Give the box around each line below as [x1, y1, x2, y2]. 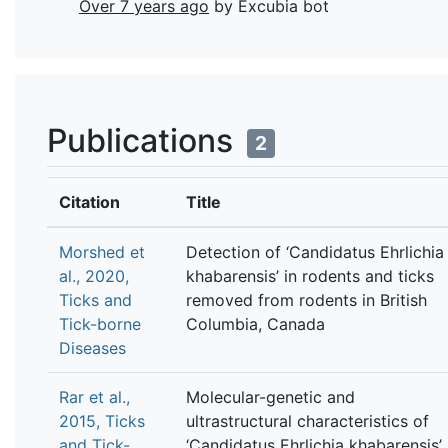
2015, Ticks [59, 410, 145, 431]
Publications [47, 120, 241, 160]
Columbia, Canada [186, 313, 325, 334]
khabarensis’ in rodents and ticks [186, 265, 434, 286]
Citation [59, 191, 120, 212]
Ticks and [59, 289, 132, 310]
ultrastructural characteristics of [186, 410, 429, 431]
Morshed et [59, 241, 145, 262]
